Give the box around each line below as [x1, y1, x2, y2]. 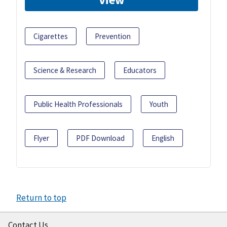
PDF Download [76, 133, 125, 143]
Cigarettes [33, 31, 68, 41]
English [152, 133, 174, 143]
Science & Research [33, 65, 96, 75]
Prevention [95, 31, 131, 41]
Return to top [16, 192, 66, 203]
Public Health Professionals [33, 99, 123, 109]
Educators [123, 65, 157, 75]
